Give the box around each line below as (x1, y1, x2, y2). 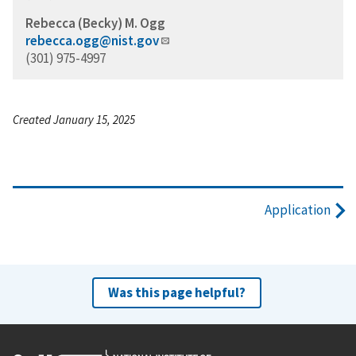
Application (265, 201, 331, 219)
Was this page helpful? (107, 283, 246, 301)
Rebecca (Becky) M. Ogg (25, 14, 165, 32)
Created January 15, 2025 (13, 111, 135, 127)
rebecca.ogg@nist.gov (25, 31, 159, 49)
